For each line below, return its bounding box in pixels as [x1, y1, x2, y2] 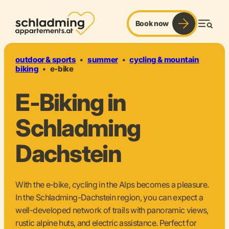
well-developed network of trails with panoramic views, [15, 204, 209, 215]
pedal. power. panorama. [111, 19, 207, 30]
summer [87, 55, 118, 64]
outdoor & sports [15, 55, 76, 64]
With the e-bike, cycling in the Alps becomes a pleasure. [15, 179, 209, 190]
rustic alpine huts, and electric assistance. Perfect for [15, 217, 197, 228]
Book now [135, 19, 169, 28]
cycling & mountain [129, 55, 199, 64]
